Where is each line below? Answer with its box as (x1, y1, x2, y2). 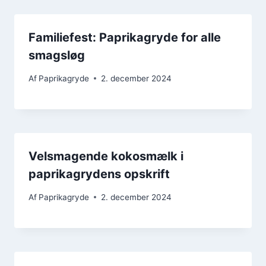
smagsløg (28, 48, 85, 63)
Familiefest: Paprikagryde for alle (28, 30, 221, 45)
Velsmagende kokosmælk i (28, 148, 183, 163)
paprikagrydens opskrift (28, 166, 170, 181)
